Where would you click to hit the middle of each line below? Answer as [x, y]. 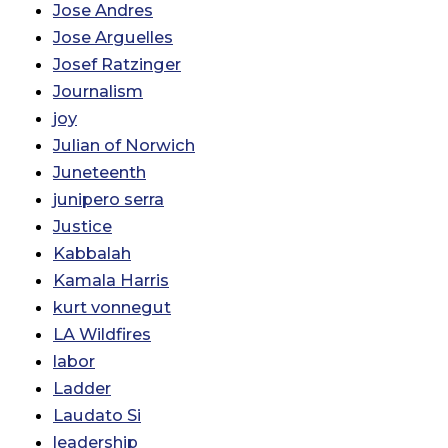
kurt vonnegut [112, 307]
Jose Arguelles [113, 37]
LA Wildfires [102, 334]
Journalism [98, 91]
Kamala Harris [111, 280]
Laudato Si [97, 415]
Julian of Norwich [124, 145]
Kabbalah [92, 253]
